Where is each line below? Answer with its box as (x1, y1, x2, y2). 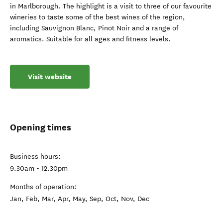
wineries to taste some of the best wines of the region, (10, 13, 185, 21)
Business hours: (10, 152, 61, 161)
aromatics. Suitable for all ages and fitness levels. (10, 35, 171, 43)
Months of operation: (10, 183, 77, 191)
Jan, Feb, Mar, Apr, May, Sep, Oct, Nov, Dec (10, 195, 149, 203)
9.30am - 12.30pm (10, 164, 68, 173)
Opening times (10, 121, 71, 133)
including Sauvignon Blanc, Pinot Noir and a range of (10, 24, 178, 32)
